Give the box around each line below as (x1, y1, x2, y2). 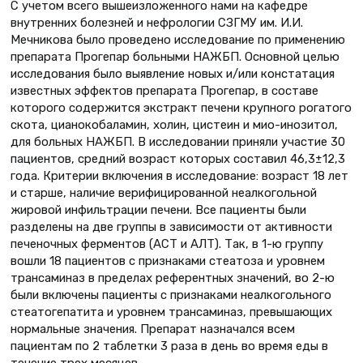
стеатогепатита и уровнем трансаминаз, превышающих (11, 305, 332, 320)
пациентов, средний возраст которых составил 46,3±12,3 (11, 152, 345, 167)
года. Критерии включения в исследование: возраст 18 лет (11, 169, 348, 184)
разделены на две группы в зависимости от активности (11, 220, 332, 235)
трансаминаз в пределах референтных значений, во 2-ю (11, 271, 335, 286)
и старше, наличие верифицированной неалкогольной (11, 186, 317, 201)
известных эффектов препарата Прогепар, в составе (11, 83, 318, 99)
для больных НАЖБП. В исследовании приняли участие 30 (11, 135, 345, 150)
